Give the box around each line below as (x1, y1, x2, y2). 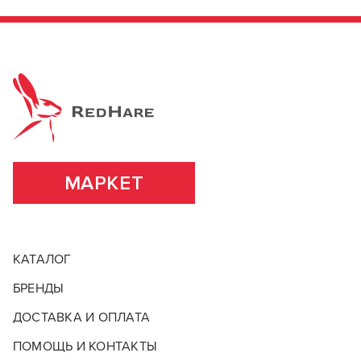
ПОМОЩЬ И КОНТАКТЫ (13, 338, 158, 355)
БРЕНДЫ (13, 280, 64, 297)
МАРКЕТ (64, 171, 144, 195)
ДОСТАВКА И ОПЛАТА (13, 309, 151, 326)
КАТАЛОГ (13, 251, 72, 268)
